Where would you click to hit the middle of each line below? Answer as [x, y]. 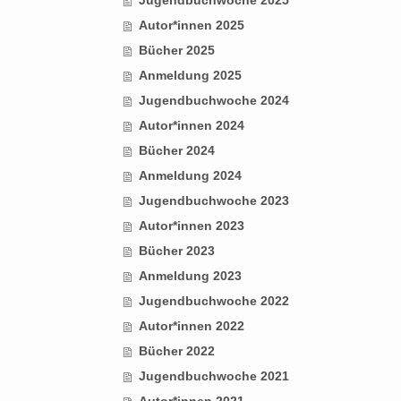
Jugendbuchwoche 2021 [213, 375]
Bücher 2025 [176, 50]
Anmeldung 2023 [190, 275]
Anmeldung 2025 [190, 75]
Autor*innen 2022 [191, 325]
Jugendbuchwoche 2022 [213, 300]
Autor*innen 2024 [191, 125]
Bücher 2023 [176, 250]
